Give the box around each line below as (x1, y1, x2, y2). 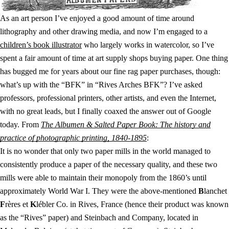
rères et (5, 200, 30, 209)
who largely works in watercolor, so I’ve (82, 40, 214, 50)
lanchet (204, 187, 227, 196)
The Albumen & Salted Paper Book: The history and (41, 120, 211, 129)
